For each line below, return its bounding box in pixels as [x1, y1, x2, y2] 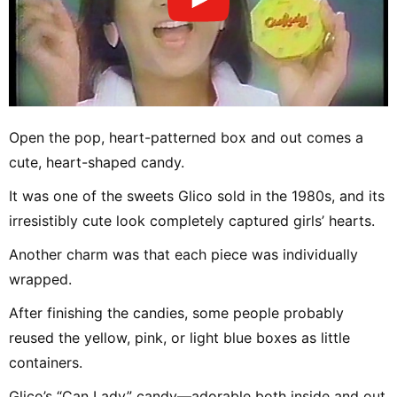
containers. [9, 354, 82, 372]
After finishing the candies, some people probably [9, 304, 344, 323]
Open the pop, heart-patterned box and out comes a [9, 128, 363, 147]
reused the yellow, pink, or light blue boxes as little [9, 329, 350, 347]
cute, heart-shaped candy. [9, 153, 184, 172]
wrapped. [9, 270, 72, 289]
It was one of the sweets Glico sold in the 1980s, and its [9, 187, 385, 206]
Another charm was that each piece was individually [9, 245, 358, 264]
